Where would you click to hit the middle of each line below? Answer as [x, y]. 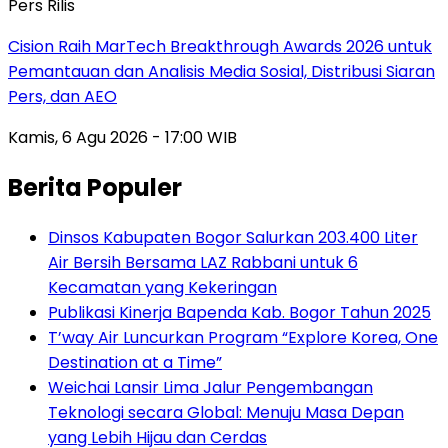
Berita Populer [95, 187]
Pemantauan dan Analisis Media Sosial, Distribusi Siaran [221, 71]
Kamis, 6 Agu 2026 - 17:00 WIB [122, 137]
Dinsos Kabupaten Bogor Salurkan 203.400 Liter [233, 237]
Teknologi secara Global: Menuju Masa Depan [226, 412]
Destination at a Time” [135, 362]
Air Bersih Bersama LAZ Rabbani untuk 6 [203, 262]
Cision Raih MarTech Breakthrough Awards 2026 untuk [220, 46]
